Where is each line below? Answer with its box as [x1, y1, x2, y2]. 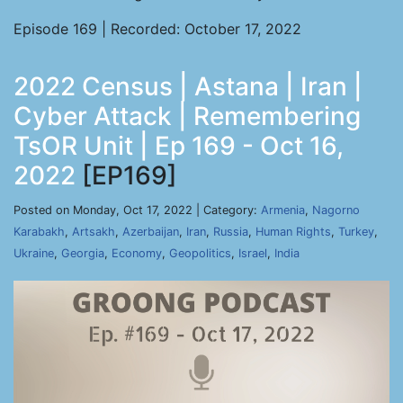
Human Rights [255, 225, 331, 238]
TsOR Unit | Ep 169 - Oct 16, [13, 130, 344, 161]
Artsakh [72, 225, 115, 238]
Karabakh [13, 225, 65, 238]
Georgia [61, 246, 104, 260]
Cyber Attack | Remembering [13, 101, 361, 131]
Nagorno [312, 203, 360, 217]
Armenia [261, 203, 305, 217]
